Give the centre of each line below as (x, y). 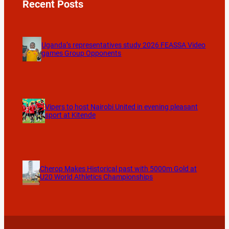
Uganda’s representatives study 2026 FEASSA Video (124, 45)
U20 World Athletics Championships (97, 177)
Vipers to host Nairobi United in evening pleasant (121, 107)
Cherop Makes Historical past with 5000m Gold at (119, 169)
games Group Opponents (82, 53)
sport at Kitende (70, 115)
